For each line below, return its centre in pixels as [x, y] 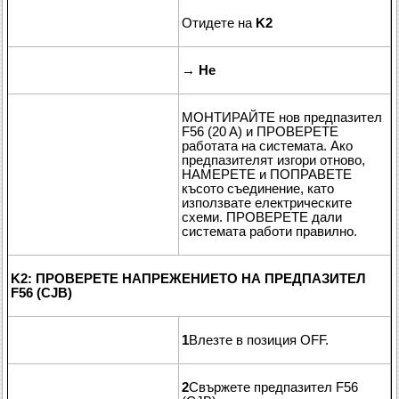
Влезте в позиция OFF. [259, 340]
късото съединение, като [258, 188]
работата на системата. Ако [267, 146]
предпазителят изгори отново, [273, 160]
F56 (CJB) [41, 293]
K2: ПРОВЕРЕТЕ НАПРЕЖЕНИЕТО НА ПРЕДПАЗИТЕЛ [188, 278]
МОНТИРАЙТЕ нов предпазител [282, 117]
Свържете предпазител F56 [273, 387]
